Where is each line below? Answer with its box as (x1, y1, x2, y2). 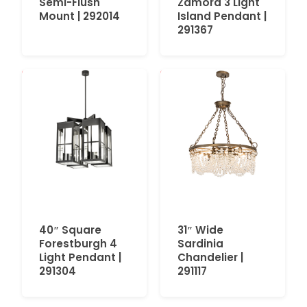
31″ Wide (177, 223, 223, 238)
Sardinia (177, 236, 223, 251)
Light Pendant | (39, 250, 121, 265)
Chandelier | (177, 250, 243, 265)
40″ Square (39, 223, 101, 238)
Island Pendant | (177, 9, 267, 24)
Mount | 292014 (39, 9, 120, 24)
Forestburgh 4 (39, 236, 117, 251)
